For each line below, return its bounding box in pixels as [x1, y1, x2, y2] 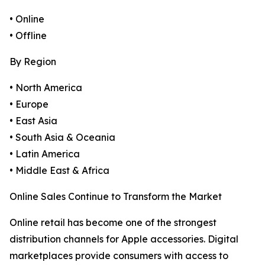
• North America [9, 82, 82, 94]
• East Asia [9, 115, 57, 127]
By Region [9, 56, 56, 68]
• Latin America [9, 148, 80, 160]
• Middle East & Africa [9, 164, 109, 177]
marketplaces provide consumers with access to [9, 250, 228, 262]
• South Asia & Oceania [9, 131, 115, 144]
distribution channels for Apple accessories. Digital [9, 233, 238, 245]
